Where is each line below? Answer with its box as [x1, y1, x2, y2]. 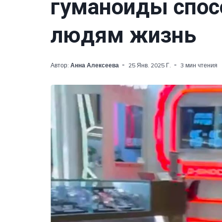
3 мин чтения [180, 61, 218, 69]
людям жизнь [51, 22, 196, 48]
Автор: [51, 61, 70, 69]
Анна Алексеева [70, 61, 119, 69]
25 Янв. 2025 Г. [128, 61, 171, 69]
